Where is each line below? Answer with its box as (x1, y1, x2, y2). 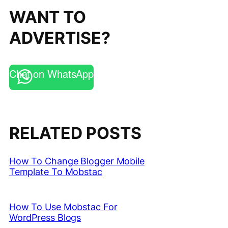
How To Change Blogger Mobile (9, 156, 145, 167)
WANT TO (9, 7, 87, 27)
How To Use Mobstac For (9, 202, 118, 213)
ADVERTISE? (9, 28, 110, 48)
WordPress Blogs (9, 212, 81, 223)
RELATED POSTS (9, 123, 141, 143)
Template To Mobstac (9, 166, 102, 178)
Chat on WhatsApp (9, 66, 94, 81)
